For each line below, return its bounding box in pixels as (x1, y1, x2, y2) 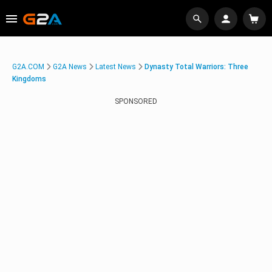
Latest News (95, 63, 136, 71)
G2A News (53, 63, 87, 71)
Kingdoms (12, 75, 46, 83)
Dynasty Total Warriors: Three (144, 63, 248, 71)
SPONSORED (115, 97, 157, 106)
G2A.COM (12, 63, 44, 71)
